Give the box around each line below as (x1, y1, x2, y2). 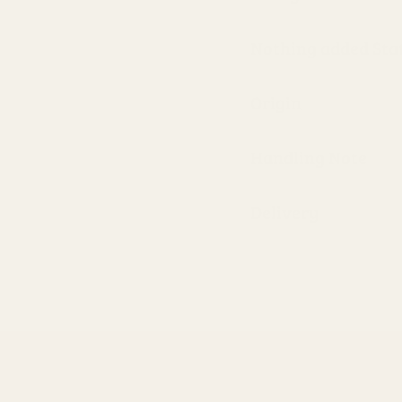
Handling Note (250, 144, 367, 170)
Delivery (250, 199, 319, 225)
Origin (250, 90, 301, 116)
